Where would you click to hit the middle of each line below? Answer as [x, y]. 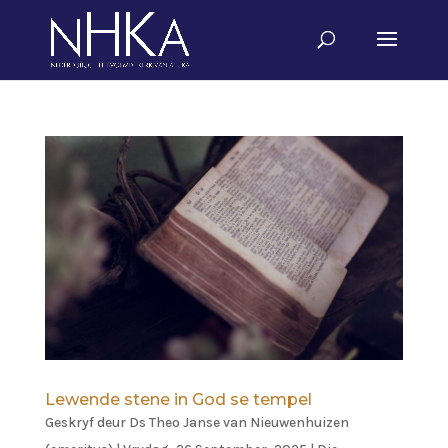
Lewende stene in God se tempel [178, 399]
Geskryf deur [86, 422]
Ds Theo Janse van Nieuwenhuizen [238, 422]
